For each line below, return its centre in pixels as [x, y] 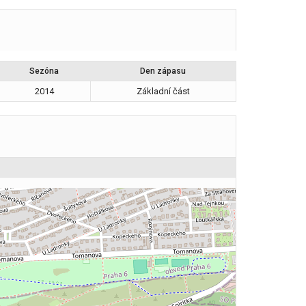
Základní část [163, 91]
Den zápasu [163, 71]
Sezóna [44, 71]
